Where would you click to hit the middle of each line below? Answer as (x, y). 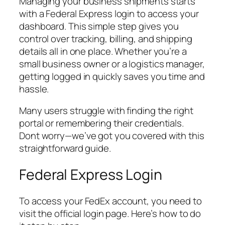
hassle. (34, 89)
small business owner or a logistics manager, (112, 64)
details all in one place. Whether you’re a (103, 51)
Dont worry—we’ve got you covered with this (112, 136)
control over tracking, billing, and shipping (106, 38)
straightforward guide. (65, 148)
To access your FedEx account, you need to (110, 201)
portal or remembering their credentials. (101, 123)
